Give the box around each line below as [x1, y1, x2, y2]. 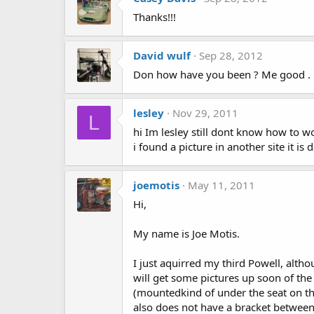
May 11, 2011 [188, 178, 255, 192]
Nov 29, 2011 [172, 106, 238, 120]
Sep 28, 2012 [199, 48, 263, 62]
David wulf [133, 48, 191, 62]
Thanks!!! [133, 10, 176, 24]
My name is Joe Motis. [133, 226, 240, 240]
